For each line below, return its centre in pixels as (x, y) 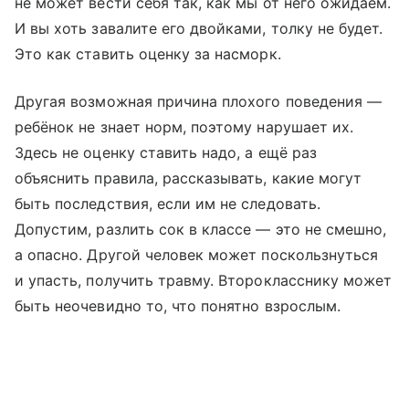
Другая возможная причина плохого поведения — (199, 101)
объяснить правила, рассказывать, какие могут (189, 178)
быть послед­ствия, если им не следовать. (168, 203)
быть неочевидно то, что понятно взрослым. (178, 305)
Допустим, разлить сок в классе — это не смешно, (201, 229)
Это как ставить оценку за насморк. (148, 53)
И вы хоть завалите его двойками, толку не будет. (199, 28)
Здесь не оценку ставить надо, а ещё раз (166, 152)
